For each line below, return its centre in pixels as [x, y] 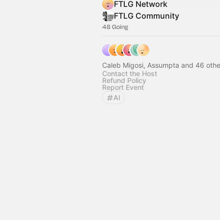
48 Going [115, 27]
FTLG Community [147, 16]
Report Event [123, 87]
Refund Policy [124, 80]
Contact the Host [130, 73]
